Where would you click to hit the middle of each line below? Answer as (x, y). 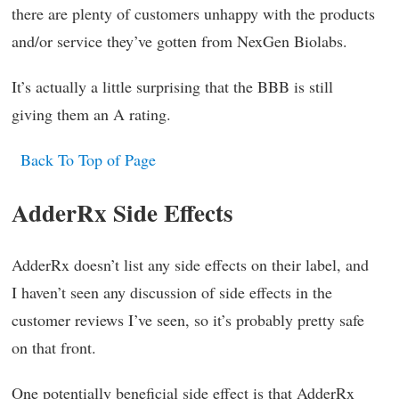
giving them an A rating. (91, 114)
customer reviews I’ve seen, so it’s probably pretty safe (188, 320)
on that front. (54, 347)
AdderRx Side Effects (122, 212)
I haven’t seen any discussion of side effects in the (172, 292)
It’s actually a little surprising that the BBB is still (172, 86)
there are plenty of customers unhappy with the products (193, 13)
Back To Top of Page (88, 159)
